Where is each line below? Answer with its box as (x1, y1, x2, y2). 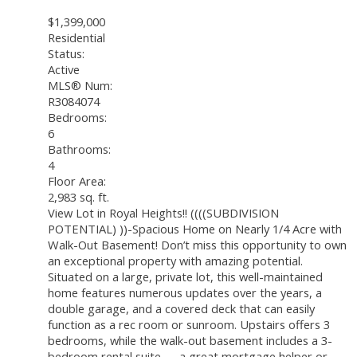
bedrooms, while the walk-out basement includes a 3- (48, 331, 332, 348)
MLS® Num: (48, 76, 112, 93)
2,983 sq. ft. (48, 188, 109, 205)
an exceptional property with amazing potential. (48, 252, 303, 269)
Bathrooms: (48, 140, 111, 157)
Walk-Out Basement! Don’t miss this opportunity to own (48, 236, 347, 253)
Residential (48, 29, 105, 45)
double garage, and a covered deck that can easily (48, 300, 315, 316)
